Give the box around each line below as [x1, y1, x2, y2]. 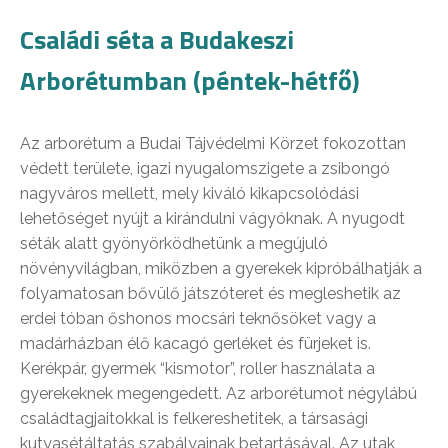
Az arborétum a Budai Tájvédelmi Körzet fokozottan [20, 134, 406, 154]
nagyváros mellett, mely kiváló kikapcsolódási [20, 184, 359, 204]
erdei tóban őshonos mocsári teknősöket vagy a [20, 309, 376, 329]
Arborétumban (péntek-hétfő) [20, 61, 360, 101]
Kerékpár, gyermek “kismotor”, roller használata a [20, 359, 375, 379]
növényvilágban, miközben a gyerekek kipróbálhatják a [20, 259, 422, 279]
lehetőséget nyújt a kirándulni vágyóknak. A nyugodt [20, 209, 405, 229]
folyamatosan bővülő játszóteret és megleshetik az [20, 284, 401, 304]
